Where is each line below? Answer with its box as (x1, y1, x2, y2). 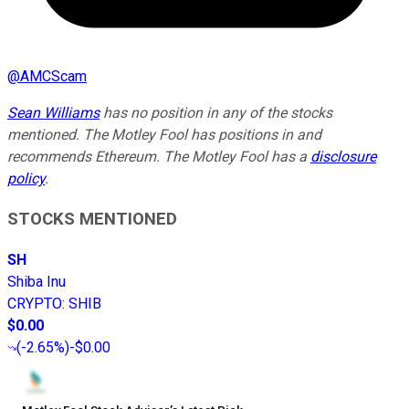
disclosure (310, 147, 376, 165)
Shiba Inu (7, 273, 66, 291)
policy (7, 169, 45, 187)
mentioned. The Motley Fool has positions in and (7, 125, 321, 143)
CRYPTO (7, 295, 62, 313)
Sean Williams (7, 103, 100, 121)
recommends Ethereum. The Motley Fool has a (7, 147, 310, 165)
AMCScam (20, 67, 87, 85)
